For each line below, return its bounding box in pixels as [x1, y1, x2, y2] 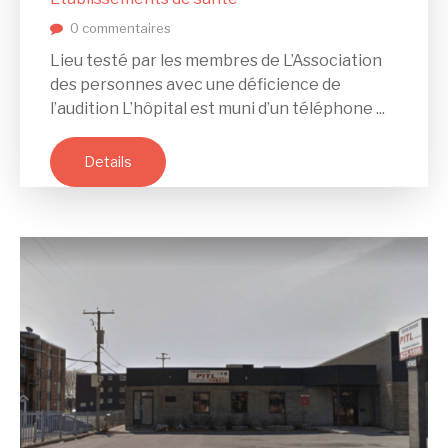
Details [84, 153, 132, 171]
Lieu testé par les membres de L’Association [50, 51, 382, 71]
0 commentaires [70, 20, 171, 37]
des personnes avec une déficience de [50, 75, 341, 95]
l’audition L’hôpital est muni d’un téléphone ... [50, 99, 385, 119]
